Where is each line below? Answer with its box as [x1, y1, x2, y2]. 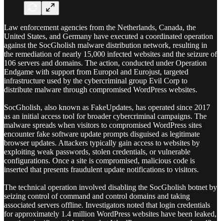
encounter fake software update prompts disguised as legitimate [4, 129, 200, 138]
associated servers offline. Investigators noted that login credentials [4, 200, 210, 209]
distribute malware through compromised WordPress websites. [4, 85, 197, 94]
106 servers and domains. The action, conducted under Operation [4, 58, 207, 67]
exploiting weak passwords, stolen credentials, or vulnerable [4, 147, 190, 156]
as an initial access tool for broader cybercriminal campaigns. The [4, 111, 207, 120]
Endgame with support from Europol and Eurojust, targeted [4, 67, 188, 76]
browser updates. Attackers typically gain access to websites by [4, 138, 200, 147]
